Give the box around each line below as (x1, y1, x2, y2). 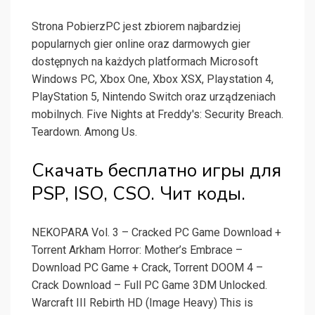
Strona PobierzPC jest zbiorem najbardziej (32, 20, 240, 34)
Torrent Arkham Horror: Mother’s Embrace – (32, 243, 243, 257)
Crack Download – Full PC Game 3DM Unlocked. (32, 278, 267, 292)
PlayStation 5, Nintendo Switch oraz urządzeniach (32, 90, 276, 104)
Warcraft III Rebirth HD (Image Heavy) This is (32, 296, 253, 310)
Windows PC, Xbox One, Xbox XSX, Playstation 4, (32, 72, 274, 86)
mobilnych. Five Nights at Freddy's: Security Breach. (32, 108, 283, 122)
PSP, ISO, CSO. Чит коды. (32, 181, 245, 207)
